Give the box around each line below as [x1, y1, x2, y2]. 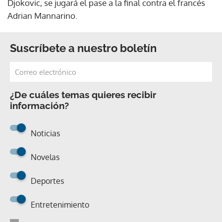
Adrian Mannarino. [7, 10, 77, 21]
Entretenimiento [31, 199, 89, 210]
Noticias [31, 128, 60, 138]
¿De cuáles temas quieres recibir [10, 89, 156, 100]
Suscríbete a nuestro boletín [10, 41, 157, 55]
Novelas [31, 152, 59, 162]
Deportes [31, 175, 64, 186]
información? [10, 100, 69, 111]
